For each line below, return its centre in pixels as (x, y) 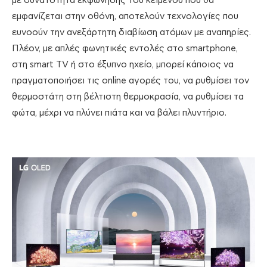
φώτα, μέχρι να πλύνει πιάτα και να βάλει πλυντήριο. (119, 113)
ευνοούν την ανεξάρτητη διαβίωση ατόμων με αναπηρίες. (131, 32)
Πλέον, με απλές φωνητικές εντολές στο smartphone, (125, 48)
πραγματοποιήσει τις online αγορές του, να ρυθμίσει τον (131, 80)
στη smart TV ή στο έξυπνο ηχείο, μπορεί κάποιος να (123, 64)
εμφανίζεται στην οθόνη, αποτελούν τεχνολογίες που (125, 16)
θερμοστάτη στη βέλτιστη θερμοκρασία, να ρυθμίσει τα (128, 97)
